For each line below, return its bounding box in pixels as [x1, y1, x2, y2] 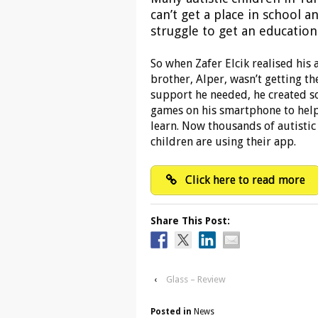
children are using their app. [150, 134, 296, 148]
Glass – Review [166, 273, 226, 285]
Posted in [150, 306, 194, 317]
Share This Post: [150, 214, 230, 226]
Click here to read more [182, 172, 305, 187]
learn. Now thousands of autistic [150, 119, 316, 133]
